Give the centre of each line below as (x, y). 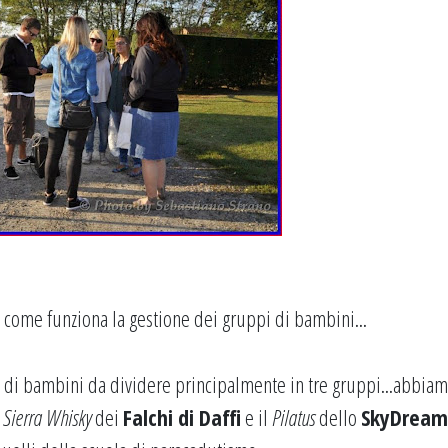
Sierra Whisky (47, 417)
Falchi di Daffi (182, 417)
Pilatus (293, 417)
